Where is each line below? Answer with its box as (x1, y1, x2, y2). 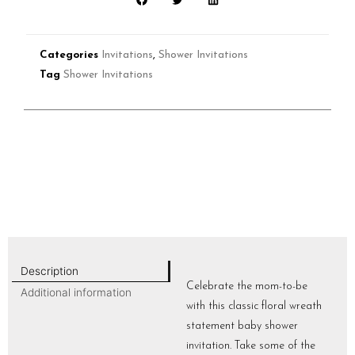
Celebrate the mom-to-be (186, 281, 307, 292)
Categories (40, 50, 98, 60)
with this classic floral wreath (186, 300, 322, 311)
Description (20, 264, 78, 277)
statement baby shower (186, 320, 298, 331)
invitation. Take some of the (186, 340, 315, 351)
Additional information (20, 286, 132, 300)
